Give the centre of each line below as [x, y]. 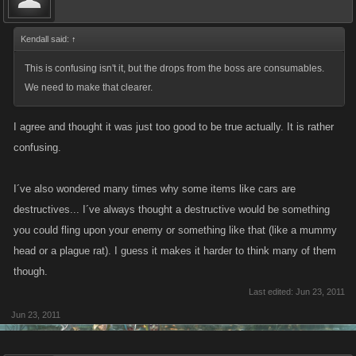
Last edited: [272, 292]
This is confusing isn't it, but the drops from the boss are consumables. [174, 68]
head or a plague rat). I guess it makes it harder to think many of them [175, 251]
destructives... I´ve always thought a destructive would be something [172, 209]
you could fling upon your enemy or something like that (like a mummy [175, 230]
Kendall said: [46, 39]
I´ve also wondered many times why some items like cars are [155, 189]
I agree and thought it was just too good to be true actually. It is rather [174, 127]
